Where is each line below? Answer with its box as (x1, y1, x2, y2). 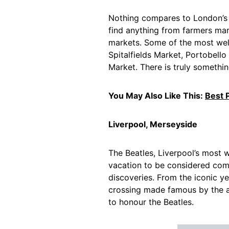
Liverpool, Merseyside (108, 119, 197, 129)
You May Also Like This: (108, 90, 205, 101)
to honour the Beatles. (108, 197, 194, 207)
